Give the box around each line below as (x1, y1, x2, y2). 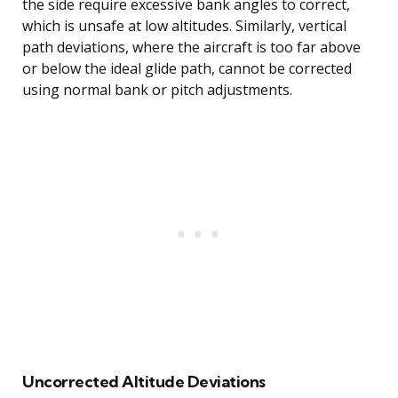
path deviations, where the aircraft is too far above (22, 37, 361, 58)
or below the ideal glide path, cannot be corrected (22, 59, 352, 79)
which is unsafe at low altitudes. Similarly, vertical (22, 16, 346, 36)
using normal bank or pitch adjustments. (22, 80, 292, 100)
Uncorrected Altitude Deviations (22, 371, 266, 393)
